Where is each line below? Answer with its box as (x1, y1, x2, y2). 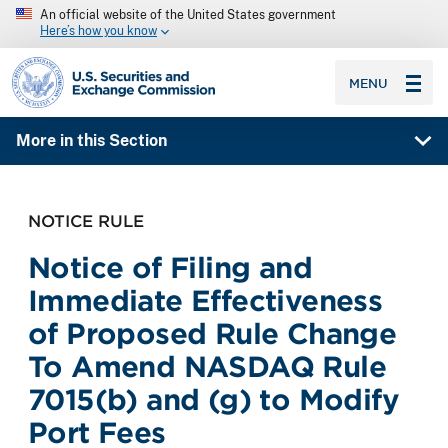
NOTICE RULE (28, 210, 144, 231)
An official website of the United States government (40, 8, 336, 22)
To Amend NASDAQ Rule (28, 349, 386, 383)
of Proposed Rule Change (28, 316, 397, 350)
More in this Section (15, 131, 167, 151)
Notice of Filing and (28, 250, 312, 284)
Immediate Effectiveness (28, 283, 383, 317)
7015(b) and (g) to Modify (28, 382, 399, 416)
